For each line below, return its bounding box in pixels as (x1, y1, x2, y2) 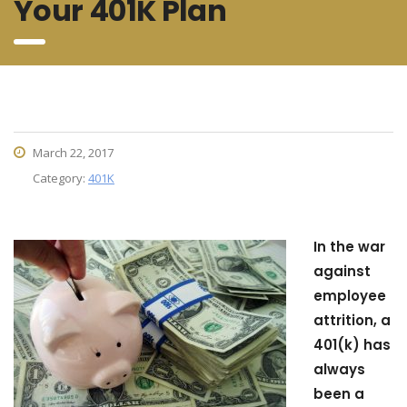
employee (313, 286, 386, 305)
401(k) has (313, 335, 391, 354)
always (313, 360, 365, 379)
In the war (313, 237, 385, 256)
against (313, 262, 371, 281)
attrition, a (313, 311, 391, 330)
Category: (33, 170, 88, 186)
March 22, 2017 (30, 144, 114, 161)
